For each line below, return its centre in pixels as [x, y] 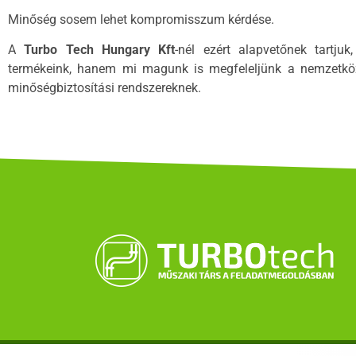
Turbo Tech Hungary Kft [100, 50]
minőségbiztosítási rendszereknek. [104, 88]
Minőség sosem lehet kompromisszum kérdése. [143, 19]
